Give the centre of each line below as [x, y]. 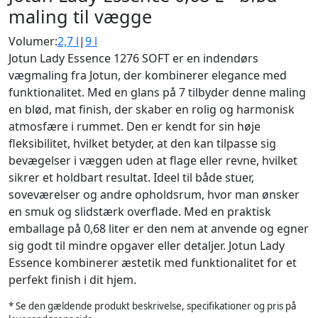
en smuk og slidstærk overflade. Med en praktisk [140, 212]
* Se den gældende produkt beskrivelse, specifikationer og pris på [152, 306]
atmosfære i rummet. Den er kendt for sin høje [135, 126]
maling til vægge [80, 16]
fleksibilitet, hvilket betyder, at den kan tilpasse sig [142, 143]
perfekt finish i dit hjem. [72, 280]
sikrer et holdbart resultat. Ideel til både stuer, [131, 177]
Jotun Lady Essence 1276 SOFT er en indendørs [133, 58]
